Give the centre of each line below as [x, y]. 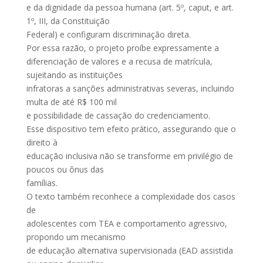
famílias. [42, 183]
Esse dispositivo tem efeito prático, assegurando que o [131, 129]
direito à [42, 142]
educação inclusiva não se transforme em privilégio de [129, 156]
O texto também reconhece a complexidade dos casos [131, 196]
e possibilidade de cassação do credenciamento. [118, 115]
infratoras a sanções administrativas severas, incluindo [130, 88]
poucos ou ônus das [65, 169]
